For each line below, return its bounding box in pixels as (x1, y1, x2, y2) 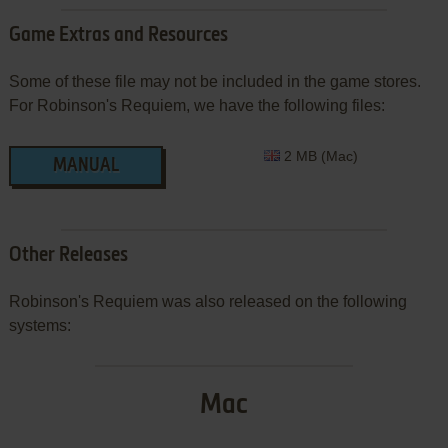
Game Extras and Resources (8, 26, 228, 47)
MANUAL (52, 157, 119, 176)
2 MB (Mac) (279, 148, 358, 165)
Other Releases (8, 246, 128, 267)
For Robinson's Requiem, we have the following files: (8, 97, 385, 115)
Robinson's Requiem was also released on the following (8, 293, 407, 311)
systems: (8, 317, 71, 335)
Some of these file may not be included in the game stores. (8, 73, 421, 91)
